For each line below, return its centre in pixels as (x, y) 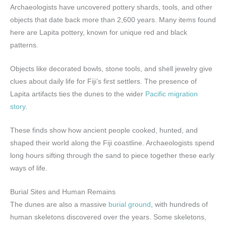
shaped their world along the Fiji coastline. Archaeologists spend (112, 143)
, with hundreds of (179, 204)
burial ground (130, 204)
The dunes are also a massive (59, 204)
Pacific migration (172, 94)
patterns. (24, 45)
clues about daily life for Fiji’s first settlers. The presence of (103, 82)
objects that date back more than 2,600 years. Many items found (113, 20)
